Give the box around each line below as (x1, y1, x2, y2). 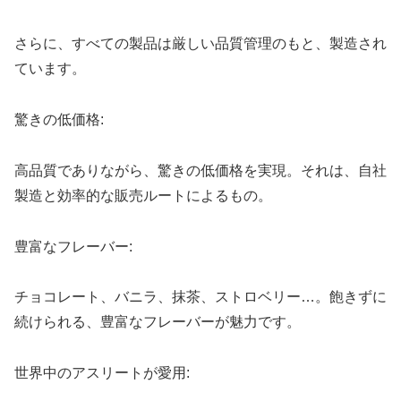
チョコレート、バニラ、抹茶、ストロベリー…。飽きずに (14, 289, 387, 305)
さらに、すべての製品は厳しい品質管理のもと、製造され (14, 36, 387, 52)
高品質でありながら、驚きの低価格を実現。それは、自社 (14, 162, 387, 178)
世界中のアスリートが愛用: (14, 365, 190, 381)
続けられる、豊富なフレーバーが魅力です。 (14, 314, 301, 330)
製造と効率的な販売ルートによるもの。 (14, 187, 272, 203)
